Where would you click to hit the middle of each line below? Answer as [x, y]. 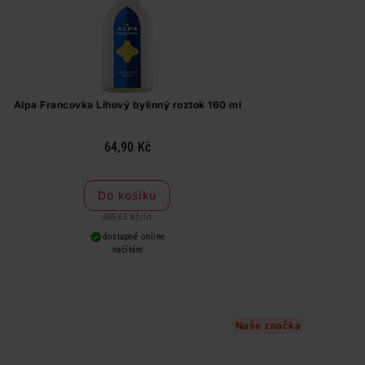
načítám [127, 250]
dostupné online [134, 237]
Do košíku [128, 195]
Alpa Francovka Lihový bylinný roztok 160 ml [127, 105]
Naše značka [268, 325]
